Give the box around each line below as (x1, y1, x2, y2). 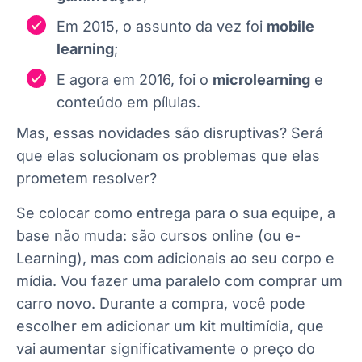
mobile (267, 18, 314, 36)
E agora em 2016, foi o (57, 71, 213, 89)
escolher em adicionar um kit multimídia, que (16, 317, 324, 335)
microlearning (213, 71, 310, 89)
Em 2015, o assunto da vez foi (57, 18, 267, 36)
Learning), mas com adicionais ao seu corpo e (16, 249, 335, 267)
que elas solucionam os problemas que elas (16, 147, 320, 165)
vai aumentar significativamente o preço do (16, 339, 315, 357)
